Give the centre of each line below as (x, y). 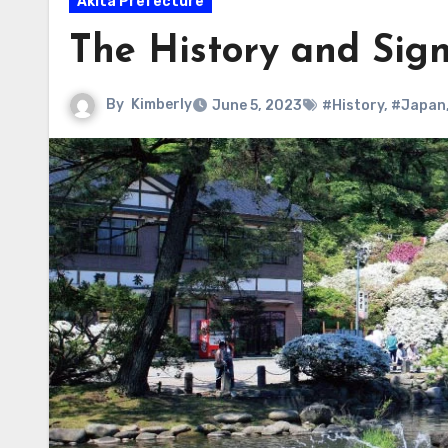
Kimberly (161, 105)
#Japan (418, 105)
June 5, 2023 (257, 105)
